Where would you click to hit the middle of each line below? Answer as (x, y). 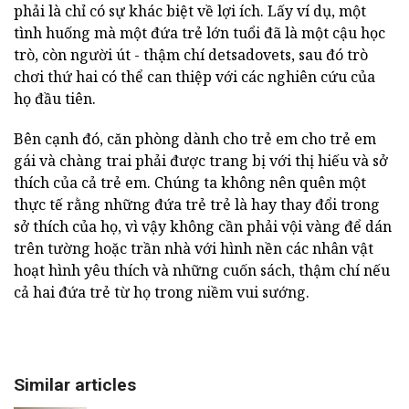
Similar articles (75, 384)
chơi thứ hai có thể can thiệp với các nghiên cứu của (194, 76)
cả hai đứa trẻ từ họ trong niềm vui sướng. (162, 292)
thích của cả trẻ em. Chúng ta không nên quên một (190, 182)
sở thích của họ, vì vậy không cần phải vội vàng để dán (203, 226)
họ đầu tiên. (55, 98)
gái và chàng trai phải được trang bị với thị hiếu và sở (201, 160)
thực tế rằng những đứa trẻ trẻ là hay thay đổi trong (197, 204)
